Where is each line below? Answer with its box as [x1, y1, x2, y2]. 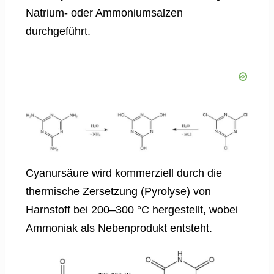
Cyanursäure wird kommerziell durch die [26, 167, 222, 180]
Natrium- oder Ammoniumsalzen [26, 7, 183, 20]
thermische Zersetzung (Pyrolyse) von [26, 185, 211, 198]
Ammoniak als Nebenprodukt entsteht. [26, 222, 212, 235]
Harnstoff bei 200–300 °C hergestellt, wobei [26, 204, 238, 217]
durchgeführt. [26, 25, 91, 38]
